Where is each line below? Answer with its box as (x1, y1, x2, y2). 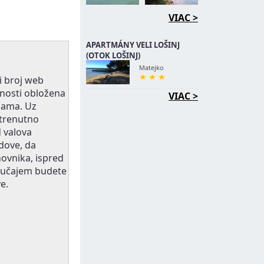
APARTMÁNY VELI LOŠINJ (86, 39, 180, 50)
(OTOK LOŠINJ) (86, 50, 140, 61)
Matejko (139, 63, 164, 72)
